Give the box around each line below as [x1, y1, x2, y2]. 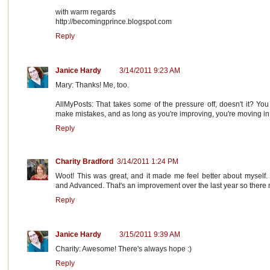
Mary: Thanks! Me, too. [55, 81, 129, 90]
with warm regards [55, 8, 116, 17]
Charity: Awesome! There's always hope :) [55, 245, 192, 254]
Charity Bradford [55, 157, 113, 166]
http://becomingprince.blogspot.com [55, 17, 172, 27]
